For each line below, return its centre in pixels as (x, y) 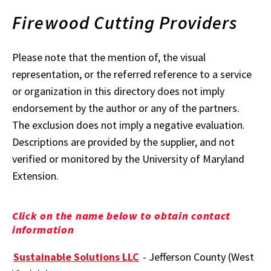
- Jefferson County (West (197, 256)
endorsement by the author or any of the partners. (126, 108)
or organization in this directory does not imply (118, 91)
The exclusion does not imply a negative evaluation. (129, 125)
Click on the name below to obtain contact (121, 215)
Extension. (35, 175)
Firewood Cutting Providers (125, 22)
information (43, 229)
